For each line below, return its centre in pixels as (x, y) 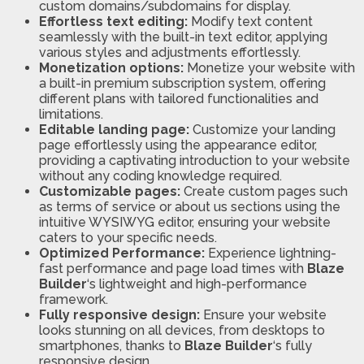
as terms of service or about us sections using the (190, 207)
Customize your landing (264, 130)
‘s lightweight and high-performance (197, 284)
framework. (74, 300)
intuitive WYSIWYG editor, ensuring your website (185, 223)
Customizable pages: (111, 192)
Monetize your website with (271, 68)
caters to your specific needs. (128, 238)
